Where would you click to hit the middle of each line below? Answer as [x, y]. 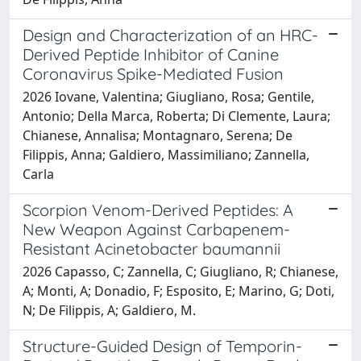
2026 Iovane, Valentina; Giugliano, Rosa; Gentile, [168, 96]
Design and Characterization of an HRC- [170, 35]
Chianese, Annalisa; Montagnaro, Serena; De [158, 135]
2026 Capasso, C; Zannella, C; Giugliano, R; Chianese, [180, 271]
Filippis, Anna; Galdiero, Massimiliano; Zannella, [166, 154]
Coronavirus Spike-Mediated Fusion [153, 73]
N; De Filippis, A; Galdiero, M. [109, 310]
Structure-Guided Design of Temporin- [162, 346]
